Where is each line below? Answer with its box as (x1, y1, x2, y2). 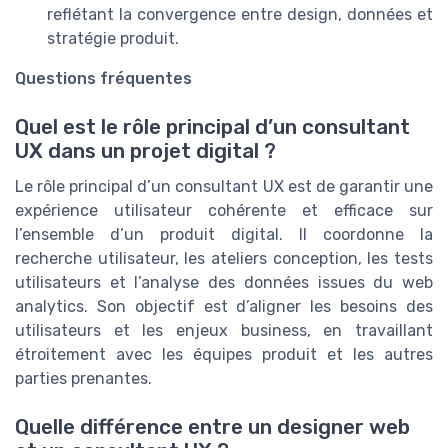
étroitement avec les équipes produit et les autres (15, 345, 433, 365)
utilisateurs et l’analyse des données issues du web (15, 273, 433, 293)
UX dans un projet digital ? (15, 139, 276, 164)
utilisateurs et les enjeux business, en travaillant (15, 321, 433, 341)
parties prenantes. (15, 369, 152, 389)
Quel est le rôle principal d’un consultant (15, 115, 410, 140)
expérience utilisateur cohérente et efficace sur (15, 201, 433, 221)
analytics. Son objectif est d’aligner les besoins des (15, 297, 433, 317)
